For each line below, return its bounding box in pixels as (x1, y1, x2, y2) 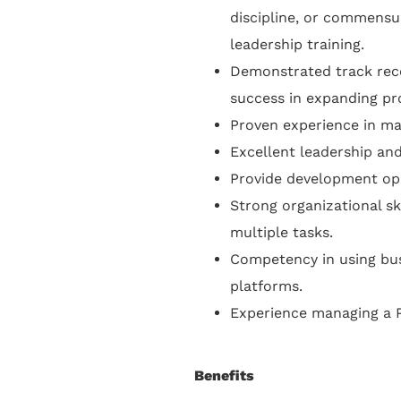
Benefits (194, 366, 254, 384)
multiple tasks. (230, 223, 333, 241)
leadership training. (230, 35, 364, 53)
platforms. (230, 277, 303, 294)
